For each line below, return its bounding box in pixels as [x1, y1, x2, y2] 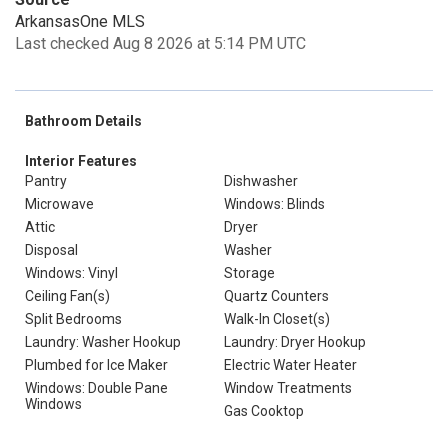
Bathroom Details [25, 113, 142, 129]
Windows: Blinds [224, 196, 325, 212]
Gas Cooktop [224, 403, 304, 419]
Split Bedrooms [25, 311, 122, 327]
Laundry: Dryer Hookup [224, 334, 366, 350]
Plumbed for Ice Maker [25, 357, 168, 373]
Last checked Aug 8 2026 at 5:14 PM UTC [15, 34, 306, 53]
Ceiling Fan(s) [25, 288, 110, 304]
